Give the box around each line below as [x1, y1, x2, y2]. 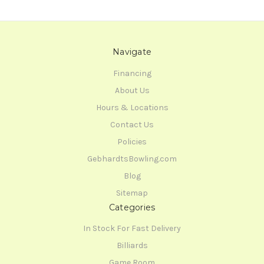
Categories [108, 202, 156, 213]
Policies [117, 136, 147, 147]
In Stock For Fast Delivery [83, 223, 181, 234]
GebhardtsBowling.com [87, 153, 177, 164]
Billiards [116, 240, 148, 251]
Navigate [113, 46, 151, 57]
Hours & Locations [95, 102, 169, 113]
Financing [113, 68, 151, 78]
